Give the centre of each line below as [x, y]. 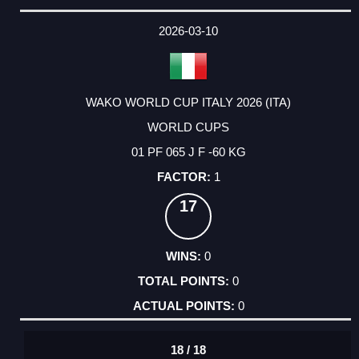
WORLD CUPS [188, 127]
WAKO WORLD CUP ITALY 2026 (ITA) [188, 103]
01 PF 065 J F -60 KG [188, 152]
